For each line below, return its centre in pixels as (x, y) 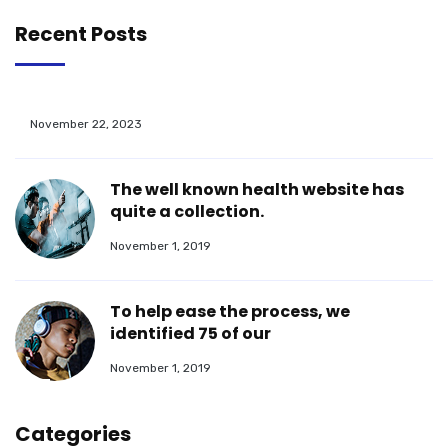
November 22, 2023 (86, 124)
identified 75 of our (190, 334)
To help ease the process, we (230, 312)
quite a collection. (187, 212)
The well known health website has (257, 190)
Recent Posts (81, 34)
